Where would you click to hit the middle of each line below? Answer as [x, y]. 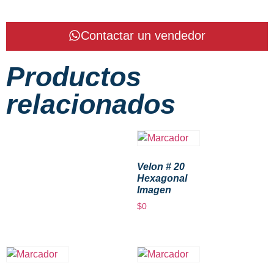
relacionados [91, 104]
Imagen [154, 190]
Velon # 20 [161, 167]
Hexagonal [162, 178]
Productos [74, 77]
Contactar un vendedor [143, 35]
